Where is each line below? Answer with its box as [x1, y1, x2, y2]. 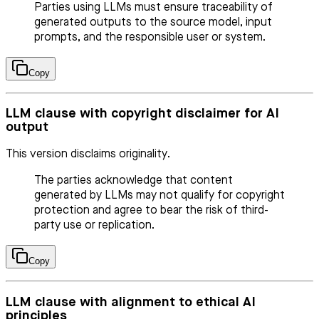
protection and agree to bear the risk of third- [34, 205, 268, 216]
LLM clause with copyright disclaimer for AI [6, 107, 279, 121]
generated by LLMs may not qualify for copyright [34, 190, 285, 202]
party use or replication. [34, 220, 155, 231]
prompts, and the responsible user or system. [34, 31, 266, 43]
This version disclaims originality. [6, 149, 170, 160]
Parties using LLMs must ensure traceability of [34, 1, 273, 14]
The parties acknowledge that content [34, 175, 233, 187]
